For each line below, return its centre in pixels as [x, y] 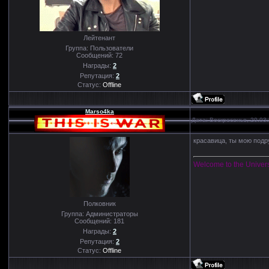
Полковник [99, 203]
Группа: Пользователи [100, 48]
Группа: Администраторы [99, 213]
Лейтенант [100, 38]
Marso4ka [99, 111]
